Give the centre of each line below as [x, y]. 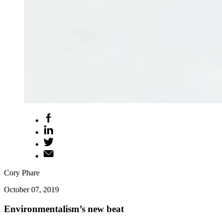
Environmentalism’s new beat [64, 209]
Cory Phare [22, 173]
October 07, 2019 [31, 190]
